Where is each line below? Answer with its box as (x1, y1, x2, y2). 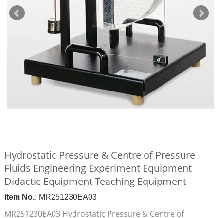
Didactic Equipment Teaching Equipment (4, 175, 186, 188)
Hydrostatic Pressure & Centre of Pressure (4, 148, 195, 162)
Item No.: (4, 193, 37, 201)
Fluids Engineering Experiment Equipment (4, 162, 192, 175)
